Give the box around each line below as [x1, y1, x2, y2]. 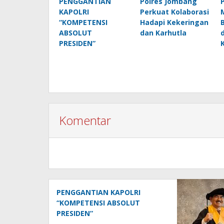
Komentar [59, 112, 111, 129]
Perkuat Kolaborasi [139, 7, 209, 17]
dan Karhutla [139, 28, 186, 38]
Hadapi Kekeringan [139, 17, 208, 27]
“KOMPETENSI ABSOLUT [56, 198, 140, 208]
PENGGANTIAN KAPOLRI [56, 187, 140, 197]
